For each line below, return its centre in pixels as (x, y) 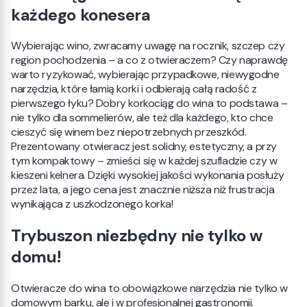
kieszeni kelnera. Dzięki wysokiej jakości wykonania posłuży (148, 175)
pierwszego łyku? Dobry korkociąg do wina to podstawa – (149, 103)
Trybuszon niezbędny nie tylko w (137, 236)
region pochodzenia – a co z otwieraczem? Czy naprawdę (149, 60)
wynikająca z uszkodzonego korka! (92, 204)
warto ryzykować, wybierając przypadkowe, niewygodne (145, 75)
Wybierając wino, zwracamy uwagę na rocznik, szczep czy (148, 46)
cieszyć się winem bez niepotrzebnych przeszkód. (129, 132)
